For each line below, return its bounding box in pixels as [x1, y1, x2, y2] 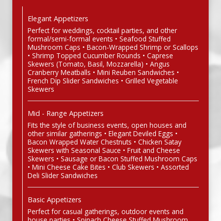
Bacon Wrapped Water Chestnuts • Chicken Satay [28, 137, 182, 147]
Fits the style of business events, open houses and [28, 120, 186, 130]
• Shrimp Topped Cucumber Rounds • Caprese [28, 51, 173, 60]
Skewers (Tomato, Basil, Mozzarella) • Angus [28, 59, 170, 69]
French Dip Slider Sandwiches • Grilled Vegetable [28, 76, 178, 85]
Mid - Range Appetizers [28, 109, 104, 118]
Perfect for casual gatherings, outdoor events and [28, 207, 184, 216]
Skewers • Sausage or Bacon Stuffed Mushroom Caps [28, 154, 197, 163]
